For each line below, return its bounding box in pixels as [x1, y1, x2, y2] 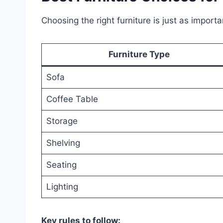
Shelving [46, 137, 80, 148]
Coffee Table [46, 94, 98, 104]
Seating [46, 159, 77, 170]
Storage [46, 115, 78, 126]
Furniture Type [109, 49, 170, 59]
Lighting [46, 181, 78, 192]
